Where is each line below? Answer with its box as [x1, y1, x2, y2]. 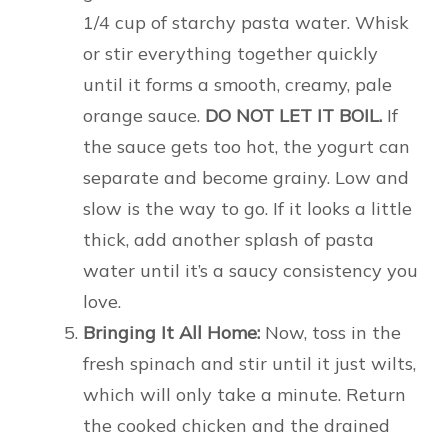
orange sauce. [83, 104, 205, 128]
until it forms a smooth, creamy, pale [83, 73, 392, 97]
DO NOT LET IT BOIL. [205, 104, 382, 128]
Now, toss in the [260, 321, 401, 345]
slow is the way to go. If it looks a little [83, 197, 412, 221]
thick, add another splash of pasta [83, 228, 374, 252]
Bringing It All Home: [83, 321, 260, 345]
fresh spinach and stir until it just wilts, [83, 352, 416, 376]
